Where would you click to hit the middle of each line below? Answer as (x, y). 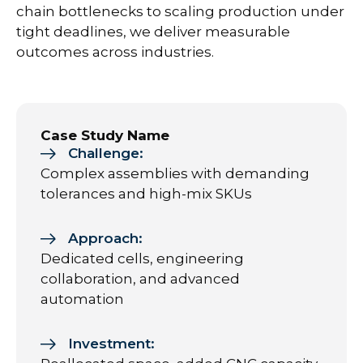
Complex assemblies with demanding (175, 173)
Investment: (111, 344)
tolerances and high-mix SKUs (146, 194)
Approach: (105, 238)
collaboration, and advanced (140, 279)
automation (82, 299)
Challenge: (106, 153)
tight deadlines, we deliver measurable (153, 32)
